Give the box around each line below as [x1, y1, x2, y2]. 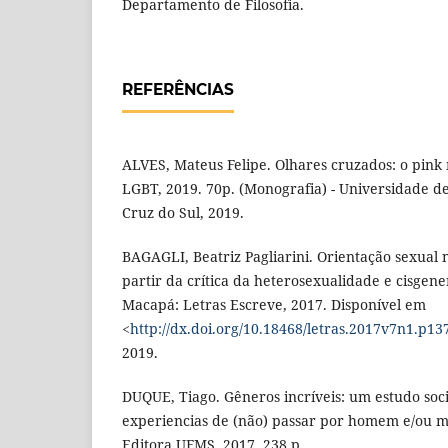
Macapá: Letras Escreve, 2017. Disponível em [122, 295, 426, 315]
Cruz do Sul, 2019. [122, 203, 244, 223]
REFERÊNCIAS [122, 80, 234, 100]
